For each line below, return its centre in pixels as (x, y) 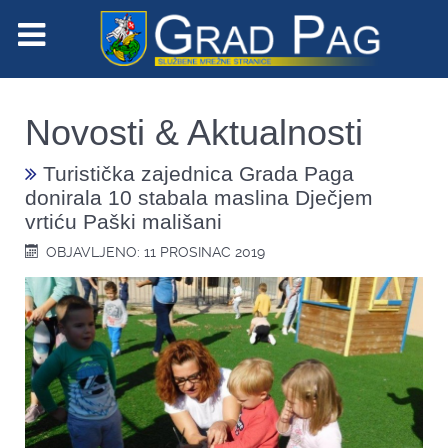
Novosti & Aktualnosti (194, 132)
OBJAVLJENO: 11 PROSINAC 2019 (156, 251)
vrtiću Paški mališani (123, 221)
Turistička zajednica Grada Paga (195, 173)
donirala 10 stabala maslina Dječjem (199, 197)
